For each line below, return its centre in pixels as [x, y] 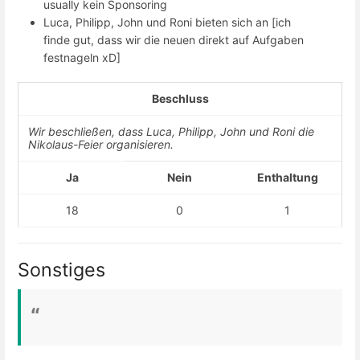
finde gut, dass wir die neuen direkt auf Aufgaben [174, 39]
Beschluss [180, 99]
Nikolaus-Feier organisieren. [101, 145]
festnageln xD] [82, 57]
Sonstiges [61, 269]
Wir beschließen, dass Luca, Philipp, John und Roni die [171, 132]
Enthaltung [287, 178]
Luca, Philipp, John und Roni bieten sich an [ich [167, 22]
